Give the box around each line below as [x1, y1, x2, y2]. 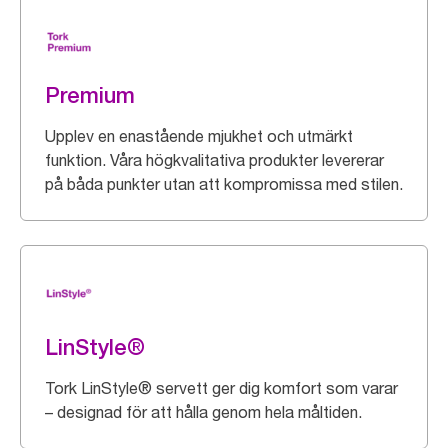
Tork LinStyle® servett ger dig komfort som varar [45, 378, 398, 398]
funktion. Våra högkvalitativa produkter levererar [45, 150, 384, 170]
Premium [45, 82, 135, 108]
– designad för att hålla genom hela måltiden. [45, 402, 362, 422]
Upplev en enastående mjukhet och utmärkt [45, 126, 353, 146]
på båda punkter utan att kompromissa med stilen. [45, 174, 403, 194]
